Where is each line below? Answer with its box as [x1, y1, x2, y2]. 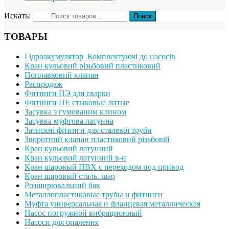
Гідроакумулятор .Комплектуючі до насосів [25, 52, 175, 61]
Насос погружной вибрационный [25, 208, 142, 217]
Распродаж [25, 79, 62, 88]
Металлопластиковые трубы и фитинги [25, 190, 163, 199]
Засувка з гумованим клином [25, 107, 126, 116]
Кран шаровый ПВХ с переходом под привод [25, 162, 184, 171]
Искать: [4, 11, 31, 20]
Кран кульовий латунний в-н [25, 153, 126, 162]
